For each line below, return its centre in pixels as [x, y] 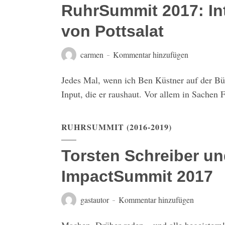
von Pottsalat [113, 31]
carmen [92, 54]
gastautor [95, 200]
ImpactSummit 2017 [137, 176]
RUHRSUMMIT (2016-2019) [117, 127]
